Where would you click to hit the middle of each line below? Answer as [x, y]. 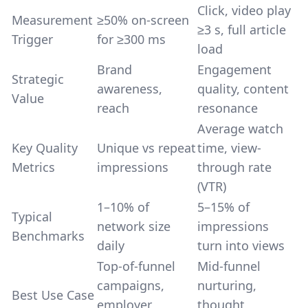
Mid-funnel [229, 266]
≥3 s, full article [242, 30]
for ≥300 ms [131, 39]
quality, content [243, 89]
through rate [234, 167]
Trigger [32, 39]
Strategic [38, 79]
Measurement [52, 20]
